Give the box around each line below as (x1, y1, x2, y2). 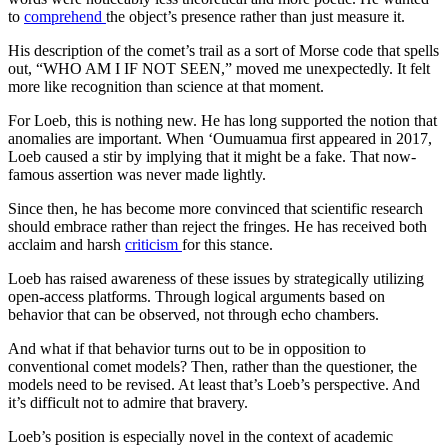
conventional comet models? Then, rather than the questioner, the (8, 357, 417, 375)
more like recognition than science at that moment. (8, 77, 324, 95)
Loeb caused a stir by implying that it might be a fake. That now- (8, 147, 416, 165)
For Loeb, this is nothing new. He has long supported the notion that (8, 111, 437, 129)
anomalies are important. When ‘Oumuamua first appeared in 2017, (8, 129, 432, 147)
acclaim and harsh (8, 235, 125, 253)
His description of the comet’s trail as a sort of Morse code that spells (8, 41, 439, 59)
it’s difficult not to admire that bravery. (8, 393, 248, 411)
